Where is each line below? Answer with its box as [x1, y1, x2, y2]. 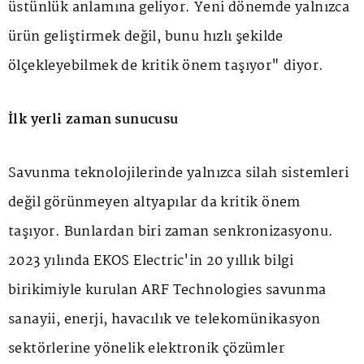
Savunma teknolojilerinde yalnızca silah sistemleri [8, 162, 349, 184]
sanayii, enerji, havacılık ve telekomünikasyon [8, 308, 321, 331]
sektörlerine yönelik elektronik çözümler [8, 337, 284, 360]
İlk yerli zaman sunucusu [8, 108, 179, 131]
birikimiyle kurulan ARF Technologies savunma [8, 279, 327, 301]
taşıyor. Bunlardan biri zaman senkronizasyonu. [8, 220, 334, 243]
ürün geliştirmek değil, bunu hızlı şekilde [8, 25, 284, 48]
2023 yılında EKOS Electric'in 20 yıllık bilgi [8, 249, 293, 272]
